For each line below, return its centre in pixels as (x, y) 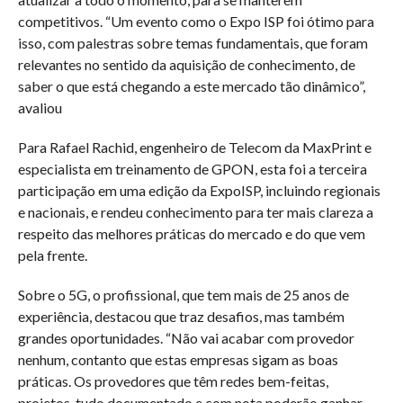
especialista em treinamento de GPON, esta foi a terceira (192, 168)
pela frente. (52, 255)
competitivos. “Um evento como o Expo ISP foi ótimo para (196, 21)
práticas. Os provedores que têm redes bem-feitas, (173, 381)
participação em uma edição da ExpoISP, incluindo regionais (199, 190)
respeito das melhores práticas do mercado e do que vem (191, 233)
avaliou (41, 107)
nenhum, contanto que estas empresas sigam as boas (178, 359)
